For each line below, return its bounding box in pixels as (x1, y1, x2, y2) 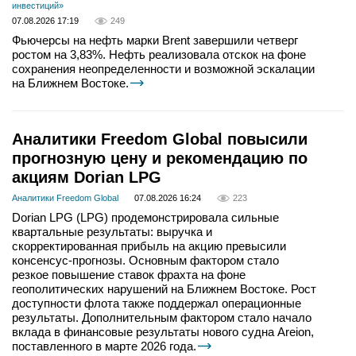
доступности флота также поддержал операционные (12, 296, 301, 311)
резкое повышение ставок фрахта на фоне (12, 268, 246, 282)
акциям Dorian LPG (12, 168, 161, 187)
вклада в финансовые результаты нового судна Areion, (12, 325, 314, 339)
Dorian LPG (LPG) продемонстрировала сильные (12, 211, 279, 225)
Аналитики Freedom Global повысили (12, 130, 308, 149)
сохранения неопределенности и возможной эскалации (12, 62, 315, 76)
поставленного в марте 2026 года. (12, 339, 196, 354)
